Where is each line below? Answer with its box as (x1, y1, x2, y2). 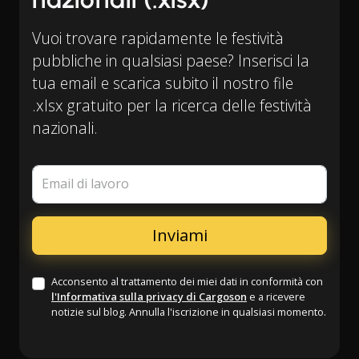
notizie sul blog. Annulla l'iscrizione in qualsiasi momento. (51, 305, 326, 319)
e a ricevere (247, 289, 305, 304)
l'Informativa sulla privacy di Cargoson (51, 289, 247, 304)
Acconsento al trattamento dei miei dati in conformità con (51, 274, 323, 288)
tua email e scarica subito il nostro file (32, 72, 293, 94)
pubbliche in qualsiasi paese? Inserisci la (32, 50, 309, 71)
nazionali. (32, 117, 98, 139)
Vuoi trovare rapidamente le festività (32, 27, 284, 49)
